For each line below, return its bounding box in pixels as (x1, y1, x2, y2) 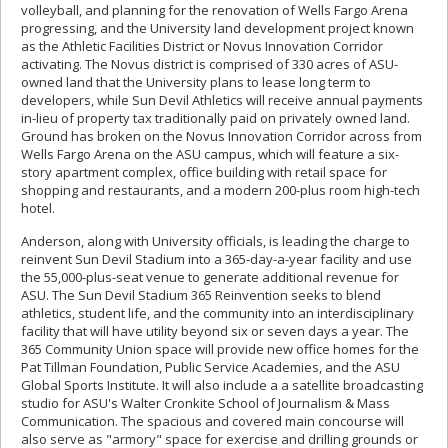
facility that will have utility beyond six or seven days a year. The (21, 322, 409, 341)
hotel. (21, 199, 55, 218)
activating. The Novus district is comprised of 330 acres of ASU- (21, 55, 398, 74)
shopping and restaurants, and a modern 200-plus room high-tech (21, 181, 420, 200)
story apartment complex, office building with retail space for (21, 163, 387, 182)
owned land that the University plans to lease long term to (21, 73, 371, 92)
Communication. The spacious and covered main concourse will (21, 412, 404, 431)
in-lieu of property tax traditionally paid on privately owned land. (21, 109, 410, 128)
